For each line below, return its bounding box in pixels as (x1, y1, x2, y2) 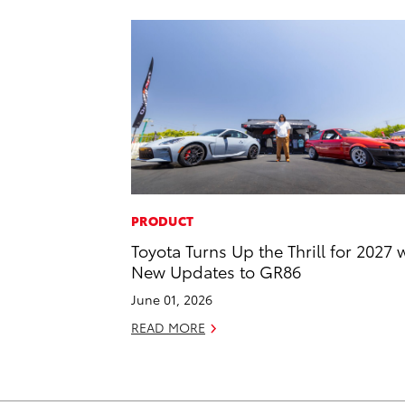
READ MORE (131, 318, 205, 337)
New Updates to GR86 (131, 259, 301, 283)
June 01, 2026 (131, 290, 212, 309)
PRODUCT (131, 212, 194, 231)
